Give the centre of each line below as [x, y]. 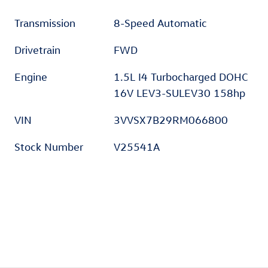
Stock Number [49, 147]
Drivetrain [37, 50]
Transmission [45, 23]
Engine [31, 77]
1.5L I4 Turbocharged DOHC [181, 77]
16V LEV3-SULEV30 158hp [180, 93]
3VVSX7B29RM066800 [171, 120]
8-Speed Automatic [161, 23]
